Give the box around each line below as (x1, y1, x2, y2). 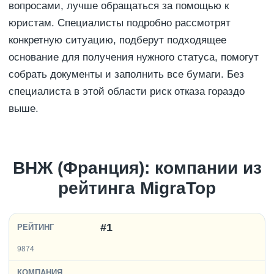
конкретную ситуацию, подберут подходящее (9, 34, 226, 46)
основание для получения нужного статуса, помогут (9, 51, 259, 63)
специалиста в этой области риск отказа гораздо (9, 85, 245, 97)
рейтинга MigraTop (58, 178, 216, 198)
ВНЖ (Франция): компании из (12, 158, 262, 177)
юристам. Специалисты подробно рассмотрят (9, 17, 231, 29)
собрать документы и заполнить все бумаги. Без (9, 68, 244, 80)
